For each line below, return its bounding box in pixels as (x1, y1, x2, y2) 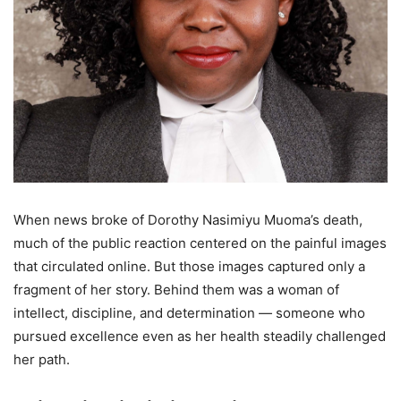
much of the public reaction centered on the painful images (13, 234, 387, 252)
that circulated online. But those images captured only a (13, 257, 365, 275)
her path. (13, 350, 70, 368)
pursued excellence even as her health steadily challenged (13, 327, 386, 345)
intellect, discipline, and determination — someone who (13, 303, 365, 321)
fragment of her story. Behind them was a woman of (13, 280, 339, 298)
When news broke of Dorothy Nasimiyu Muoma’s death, (13, 210, 363, 228)
